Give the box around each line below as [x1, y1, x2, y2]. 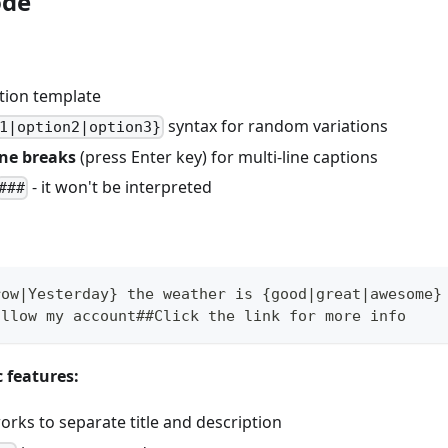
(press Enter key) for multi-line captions [76, 145, 378, 168]
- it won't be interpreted [28, 175, 213, 198]
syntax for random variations [164, 114, 389, 137]
